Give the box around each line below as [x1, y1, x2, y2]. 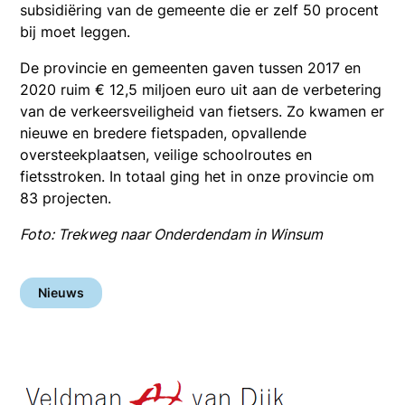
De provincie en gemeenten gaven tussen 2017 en [20, 58, 362, 77]
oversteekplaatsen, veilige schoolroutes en [20, 145, 313, 164]
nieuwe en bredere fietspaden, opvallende [20, 123, 307, 142]
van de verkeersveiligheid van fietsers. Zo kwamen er [20, 101, 385, 120]
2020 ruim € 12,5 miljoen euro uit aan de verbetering [20, 80, 382, 99]
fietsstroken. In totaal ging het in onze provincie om [20, 166, 375, 185]
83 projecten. [20, 188, 112, 207]
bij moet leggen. [20, 22, 131, 41]
